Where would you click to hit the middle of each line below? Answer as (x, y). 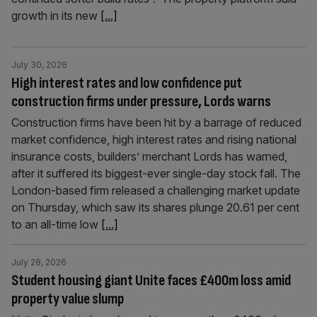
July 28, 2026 (39, 262)
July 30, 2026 (39, 65)
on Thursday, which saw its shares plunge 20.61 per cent (155, 207)
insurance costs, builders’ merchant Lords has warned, (149, 156)
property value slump (68, 299)
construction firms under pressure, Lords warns (141, 102)
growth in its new (56, 16)
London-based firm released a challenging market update (156, 190)
